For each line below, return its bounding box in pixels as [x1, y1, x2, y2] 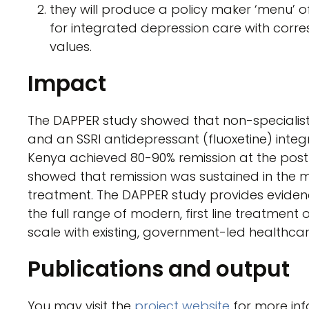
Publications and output [28, 254, 290, 285]
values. [50, 38, 92, 56]
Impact [28, 68, 106, 99]
